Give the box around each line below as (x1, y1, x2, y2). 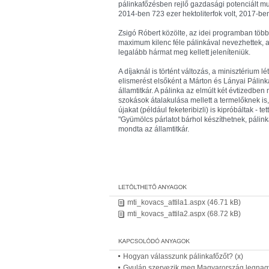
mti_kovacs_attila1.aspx (127, 198, 205, 207)
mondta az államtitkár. (118, 125, 189, 133)
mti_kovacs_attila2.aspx (127, 210, 205, 218)
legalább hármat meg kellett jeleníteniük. (118, 48, 250, 56)
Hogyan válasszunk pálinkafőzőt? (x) (123, 252, 243, 261)
